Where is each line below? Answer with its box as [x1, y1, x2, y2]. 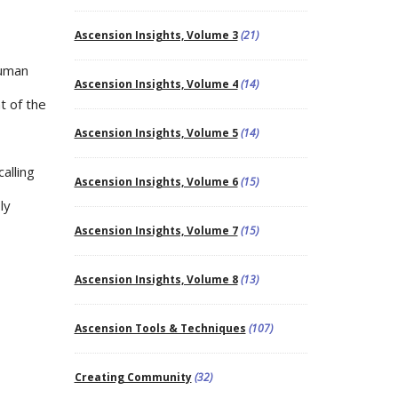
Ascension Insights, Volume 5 [74, 124, 238, 140]
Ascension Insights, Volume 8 [74, 271, 238, 287]
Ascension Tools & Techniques [74, 320, 246, 336]
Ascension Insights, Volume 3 [74, 27, 238, 43]
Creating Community [74, 369, 192, 385]
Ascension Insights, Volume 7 [74, 222, 238, 238]
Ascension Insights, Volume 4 [74, 76, 238, 92]
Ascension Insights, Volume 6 [74, 173, 238, 189]
